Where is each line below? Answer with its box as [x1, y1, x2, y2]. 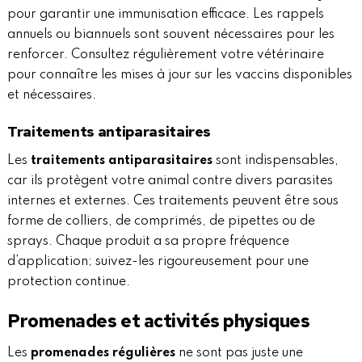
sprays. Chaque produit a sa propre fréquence [6, 235, 289, 249]
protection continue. [6, 276, 130, 289]
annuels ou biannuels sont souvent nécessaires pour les [6, 28, 335, 42]
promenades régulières [30, 347, 175, 360]
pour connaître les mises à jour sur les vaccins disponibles [6, 69, 352, 82]
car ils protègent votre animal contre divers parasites [6, 175, 333, 188]
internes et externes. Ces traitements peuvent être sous [6, 195, 339, 208]
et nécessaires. [6, 89, 96, 103]
